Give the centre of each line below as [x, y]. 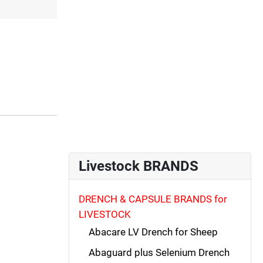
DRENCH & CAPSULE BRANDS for [153, 199]
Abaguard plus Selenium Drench [159, 252]
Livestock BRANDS [139, 166]
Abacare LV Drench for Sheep [153, 232]
